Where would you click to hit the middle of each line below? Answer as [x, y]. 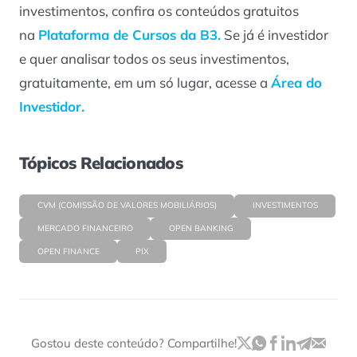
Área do [296, 82]
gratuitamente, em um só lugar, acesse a [145, 82]
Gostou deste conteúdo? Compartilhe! [133, 343]
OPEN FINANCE [68, 251]
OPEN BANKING [201, 229]
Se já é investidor [275, 34]
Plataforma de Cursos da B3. [129, 34]
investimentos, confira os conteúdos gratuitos [159, 10]
